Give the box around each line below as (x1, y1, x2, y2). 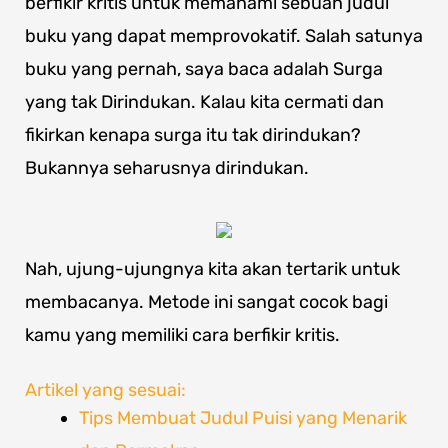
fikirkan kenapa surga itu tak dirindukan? (25, 124, 361, 147)
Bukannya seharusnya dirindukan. (25, 157, 309, 180)
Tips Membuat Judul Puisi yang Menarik (79, 407, 407, 430)
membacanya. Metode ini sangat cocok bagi (25, 291, 388, 314)
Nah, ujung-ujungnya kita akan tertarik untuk (25, 258, 400, 281)
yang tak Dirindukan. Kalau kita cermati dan (25, 91, 384, 114)
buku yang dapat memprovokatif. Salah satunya (25, 25, 423, 48)
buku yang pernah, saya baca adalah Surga (25, 58, 383, 81)
